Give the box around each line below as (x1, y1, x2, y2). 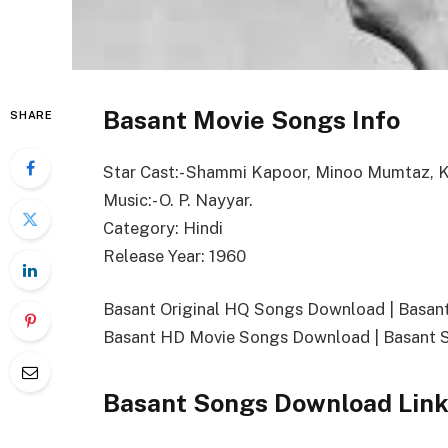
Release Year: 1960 (103, 245, 246, 266)
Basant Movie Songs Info (103, 105, 400, 135)
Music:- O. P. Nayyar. (103, 189, 253, 210)
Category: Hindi (103, 217, 223, 238)
